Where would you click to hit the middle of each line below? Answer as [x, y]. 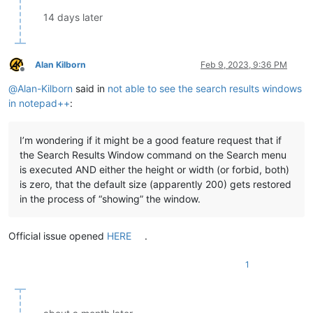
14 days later [73, 17]
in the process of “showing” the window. [110, 198]
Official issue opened [58, 235]
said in [90, 88]
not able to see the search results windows [205, 88]
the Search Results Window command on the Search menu [153, 154]
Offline [35, 75]
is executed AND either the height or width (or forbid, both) [154, 169]
